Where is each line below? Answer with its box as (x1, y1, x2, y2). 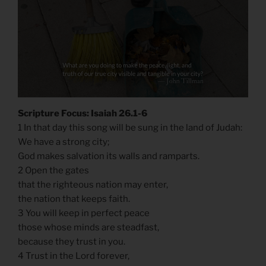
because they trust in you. (18, 236, 127, 247)
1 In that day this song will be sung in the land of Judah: (18, 122, 244, 133)
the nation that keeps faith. (18, 193, 132, 204)
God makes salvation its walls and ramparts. (18, 150, 201, 161)
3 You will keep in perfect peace (18, 207, 151, 218)
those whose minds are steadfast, (18, 221, 161, 233)
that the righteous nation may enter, (18, 179, 170, 190)
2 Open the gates (18, 164, 91, 176)
